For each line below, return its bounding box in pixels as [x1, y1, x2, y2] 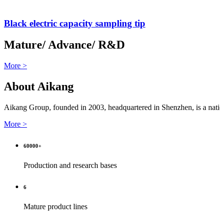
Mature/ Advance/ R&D [4, 38, 125, 52]
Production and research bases [24, 161, 117, 170]
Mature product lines [24, 202, 87, 211]
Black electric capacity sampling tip [4, 18, 145, 28]
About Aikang [4, 80, 74, 93]
